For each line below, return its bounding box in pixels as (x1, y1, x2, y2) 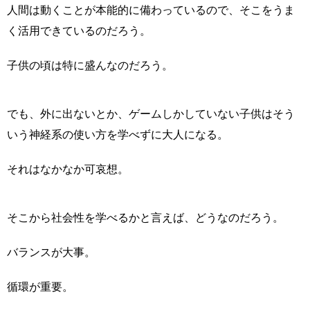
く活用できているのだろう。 (7, 24, 151, 37)
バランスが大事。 (7, 246, 95, 258)
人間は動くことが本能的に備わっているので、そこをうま (7, 3, 295, 16)
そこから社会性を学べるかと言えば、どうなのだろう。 (7, 211, 284, 224)
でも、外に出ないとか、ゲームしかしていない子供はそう (7, 107, 295, 120)
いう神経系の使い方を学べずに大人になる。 (7, 128, 228, 140)
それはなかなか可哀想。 (7, 163, 129, 175)
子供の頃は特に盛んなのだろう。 (7, 59, 173, 71)
